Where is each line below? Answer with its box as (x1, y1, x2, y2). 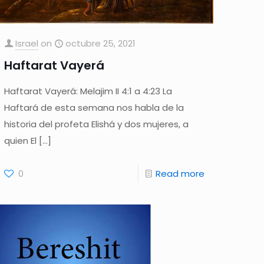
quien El (4, 134, 37, 147)
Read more (155, 167, 204, 180)
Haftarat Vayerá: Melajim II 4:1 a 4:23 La (4, 84, 173, 97)
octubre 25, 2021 (65, 37, 136, 49)
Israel (15, 37, 39, 49)
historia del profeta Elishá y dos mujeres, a (4, 117, 189, 130)
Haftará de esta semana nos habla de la (4, 101, 184, 114)
